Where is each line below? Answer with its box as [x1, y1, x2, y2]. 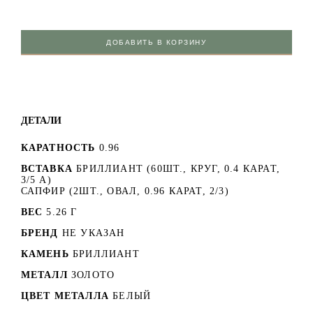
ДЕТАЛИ [20, 114, 61, 126]
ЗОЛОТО [71, 269, 115, 280]
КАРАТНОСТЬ [20, 142, 96, 153]
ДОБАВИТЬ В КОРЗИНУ [106, 38, 207, 46]
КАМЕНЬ [20, 248, 69, 259]
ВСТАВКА [20, 163, 73, 174]
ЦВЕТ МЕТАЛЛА [20, 290, 109, 301]
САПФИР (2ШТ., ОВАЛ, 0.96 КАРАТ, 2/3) [20, 185, 229, 196]
